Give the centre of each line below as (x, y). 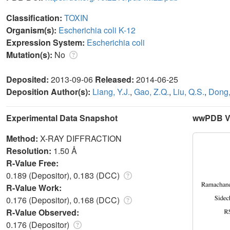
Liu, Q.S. (189, 91)
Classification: (35, 17)
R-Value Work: (35, 187)
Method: (23, 138)
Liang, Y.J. (111, 91)
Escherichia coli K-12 (97, 30)
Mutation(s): (30, 54)
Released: (116, 79)
